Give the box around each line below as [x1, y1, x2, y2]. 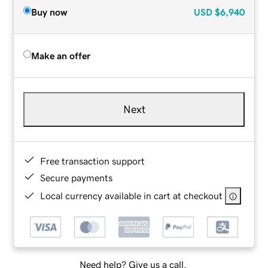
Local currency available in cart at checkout [40, 190, 223, 200]
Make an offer [31, 50, 91, 60]
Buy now [31, 7, 68, 17]
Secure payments [40, 172, 113, 182]
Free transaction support [40, 156, 145, 166]
